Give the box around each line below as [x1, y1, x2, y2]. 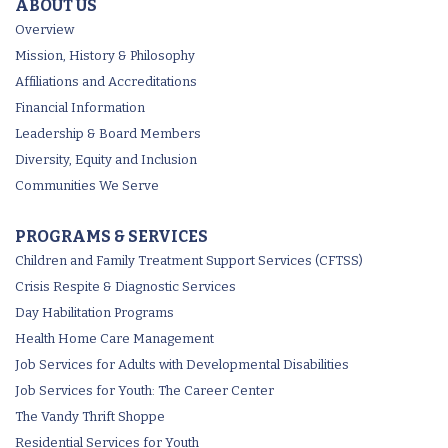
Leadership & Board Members [15, 126, 201, 142]
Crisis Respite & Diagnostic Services [15, 279, 236, 295]
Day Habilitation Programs [15, 305, 174, 321]
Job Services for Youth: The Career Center [15, 383, 274, 399]
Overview [15, 22, 74, 38]
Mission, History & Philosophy [15, 48, 195, 64]
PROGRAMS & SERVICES [15, 227, 208, 247]
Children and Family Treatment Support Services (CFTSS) [15, 253, 363, 269]
